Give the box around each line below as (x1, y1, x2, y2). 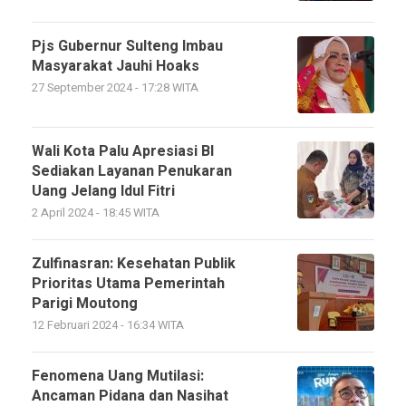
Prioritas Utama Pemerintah (32, 273, 225, 295)
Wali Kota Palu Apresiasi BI (32, 140, 214, 162)
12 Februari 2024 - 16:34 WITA (32, 317, 184, 333)
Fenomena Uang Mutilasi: (32, 365, 204, 387)
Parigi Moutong (32, 293, 138, 314)
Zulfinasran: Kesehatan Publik (32, 253, 236, 275)
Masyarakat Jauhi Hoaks (32, 55, 199, 77)
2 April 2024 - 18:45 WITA (32, 205, 159, 221)
